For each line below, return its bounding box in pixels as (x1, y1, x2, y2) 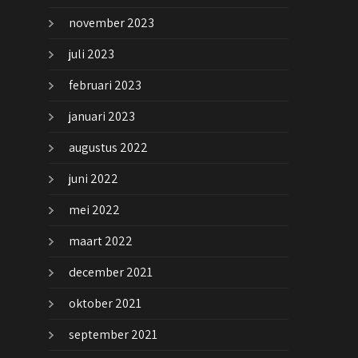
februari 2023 (69, 77, 141, 94)
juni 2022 (69, 170, 118, 188)
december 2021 (69, 264, 153, 281)
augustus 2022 (69, 139, 148, 157)
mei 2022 (69, 201, 120, 219)
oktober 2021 (69, 295, 141, 312)
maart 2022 (69, 233, 133, 250)
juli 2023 (69, 46, 114, 63)
